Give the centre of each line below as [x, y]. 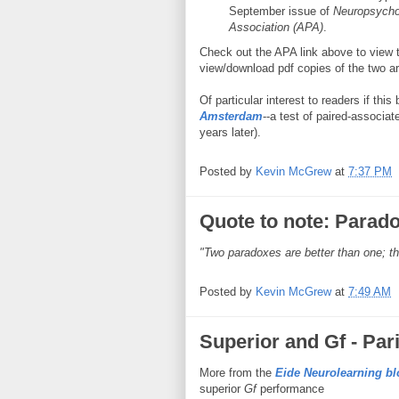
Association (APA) [276, 27]
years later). [230, 132]
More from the [237, 372]
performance [290, 388]
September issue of [281, 11]
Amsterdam [231, 116]
